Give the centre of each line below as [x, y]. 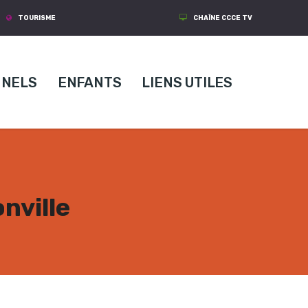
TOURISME [36, 18]
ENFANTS [89, 82]
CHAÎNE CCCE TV [222, 18]
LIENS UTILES [187, 82]
